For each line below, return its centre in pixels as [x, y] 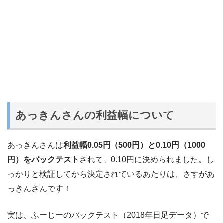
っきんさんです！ [39, 188]
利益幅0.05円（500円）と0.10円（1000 [134, 145]
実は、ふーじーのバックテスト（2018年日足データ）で [108, 215]
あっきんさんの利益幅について [95, 115]
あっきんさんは [35, 145]
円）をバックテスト [43, 159]
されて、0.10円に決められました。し [147, 159]
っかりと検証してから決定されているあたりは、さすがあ [111, 174]
